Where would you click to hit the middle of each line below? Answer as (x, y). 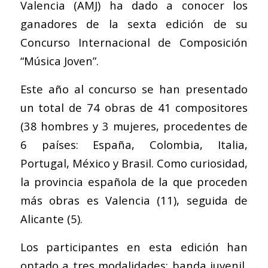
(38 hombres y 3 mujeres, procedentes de (134, 126)
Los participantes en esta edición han (134, 246)
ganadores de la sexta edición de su (134, 24)
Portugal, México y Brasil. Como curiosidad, (134, 163)
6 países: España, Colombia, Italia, (134, 144)
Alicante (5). (51, 218)
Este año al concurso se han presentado (134, 89)
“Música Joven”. (59, 61)
